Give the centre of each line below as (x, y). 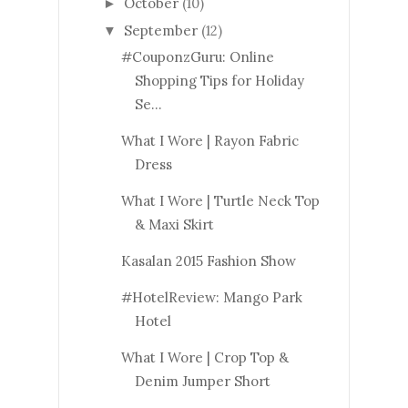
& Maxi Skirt (174, 225)
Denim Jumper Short (202, 382)
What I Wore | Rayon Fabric (209, 141)
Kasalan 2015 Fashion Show (208, 261)
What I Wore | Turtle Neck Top (220, 201)
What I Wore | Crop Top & (204, 358)
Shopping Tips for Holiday (219, 81)
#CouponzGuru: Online (197, 57)
